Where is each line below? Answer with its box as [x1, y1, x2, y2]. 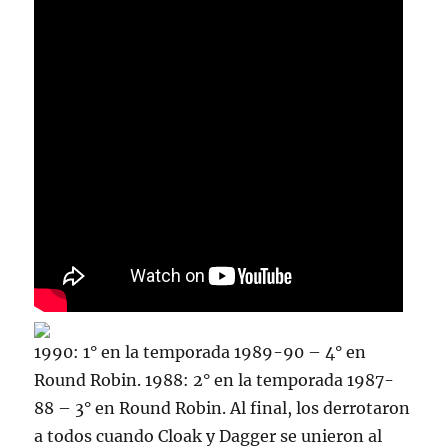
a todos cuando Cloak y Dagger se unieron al [34, 426, 383, 446]
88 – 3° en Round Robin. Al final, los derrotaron [34, 398, 411, 418]
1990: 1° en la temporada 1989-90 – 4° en [34, 342, 367, 362]
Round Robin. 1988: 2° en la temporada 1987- [34, 370, 395, 390]
